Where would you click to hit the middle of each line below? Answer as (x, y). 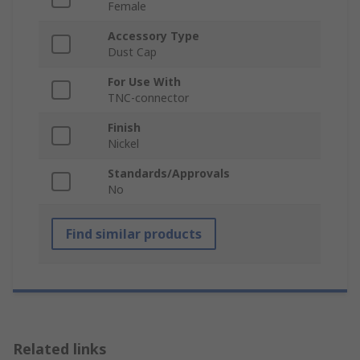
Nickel (123, 144)
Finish (124, 128)
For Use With (144, 82)
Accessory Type (153, 36)
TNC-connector (148, 98)
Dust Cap (132, 52)
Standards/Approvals (169, 174)
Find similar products (134, 234)
